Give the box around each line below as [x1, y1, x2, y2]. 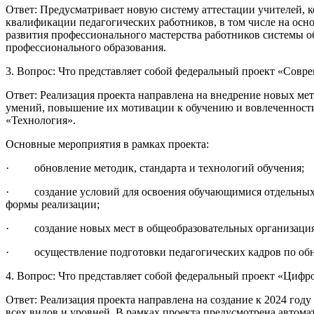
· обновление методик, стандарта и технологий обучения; [6, 162, 304, 175]
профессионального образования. [6, 41, 166, 54]
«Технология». [6, 114, 76, 127]
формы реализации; [6, 198, 100, 211]
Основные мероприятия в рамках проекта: [6, 138, 209, 151]
